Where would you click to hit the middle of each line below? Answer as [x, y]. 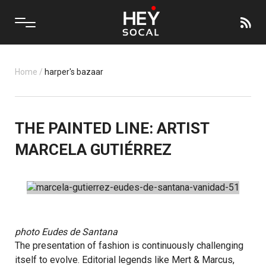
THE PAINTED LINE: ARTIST [112, 128]
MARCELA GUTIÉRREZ [93, 150]
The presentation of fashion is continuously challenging [129, 246]
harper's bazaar [74, 72]
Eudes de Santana [80, 232]
